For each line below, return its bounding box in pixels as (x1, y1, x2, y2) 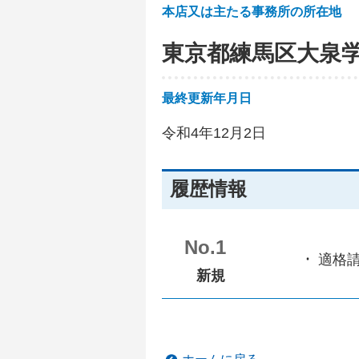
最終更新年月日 (162, 91, 252, 105)
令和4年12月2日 (162, 125, 266, 141)
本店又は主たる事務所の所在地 (162, 5, 341, 18)
